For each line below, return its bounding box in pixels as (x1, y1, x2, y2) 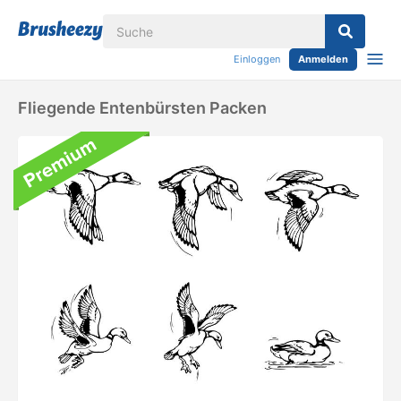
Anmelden (298, 53, 348, 65)
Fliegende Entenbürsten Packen (18, 98, 267, 117)
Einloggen (234, 53, 280, 65)
